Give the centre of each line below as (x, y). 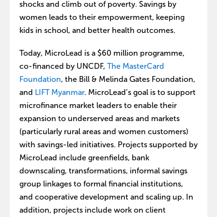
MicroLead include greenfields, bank (84, 158)
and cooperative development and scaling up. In (106, 197)
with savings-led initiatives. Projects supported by (108, 145)
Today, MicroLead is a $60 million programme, (102, 53)
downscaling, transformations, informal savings (103, 171)
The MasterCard (136, 66)
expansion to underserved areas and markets (100, 118)
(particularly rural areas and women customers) (104, 132)
